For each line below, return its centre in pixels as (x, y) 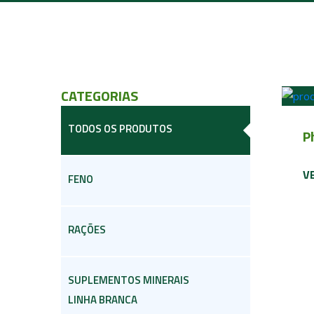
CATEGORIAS (100, 96)
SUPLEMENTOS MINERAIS (129, 280)
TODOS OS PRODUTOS (120, 129)
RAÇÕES (87, 230)
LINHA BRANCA (103, 300)
